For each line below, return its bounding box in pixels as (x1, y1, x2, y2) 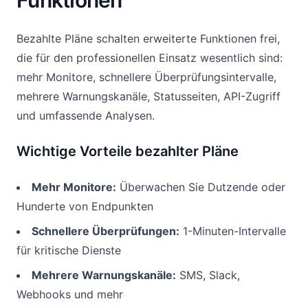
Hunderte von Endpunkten (16, 199, 153, 213)
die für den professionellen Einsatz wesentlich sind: (16, 51, 283, 65)
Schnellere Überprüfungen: (32, 224, 179, 238)
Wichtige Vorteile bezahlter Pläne (16, 143, 239, 159)
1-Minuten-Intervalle (179, 224, 286, 238)
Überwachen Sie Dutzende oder (116, 180, 285, 194)
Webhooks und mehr (16, 287, 123, 301)
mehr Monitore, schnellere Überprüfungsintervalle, (16, 70, 276, 84)
